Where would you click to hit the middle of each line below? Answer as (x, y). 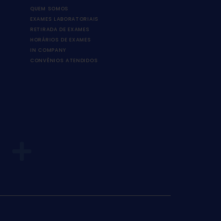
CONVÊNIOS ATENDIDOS (64, 61)
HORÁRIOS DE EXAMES (61, 40)
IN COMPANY (48, 50)
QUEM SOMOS (49, 9)
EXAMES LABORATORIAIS (64, 19)
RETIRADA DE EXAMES (60, 30)
